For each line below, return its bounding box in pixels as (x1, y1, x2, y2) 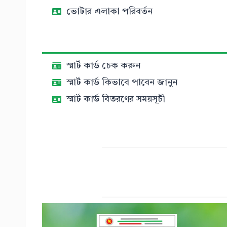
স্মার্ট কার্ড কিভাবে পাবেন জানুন (66, 78, 177, 87)
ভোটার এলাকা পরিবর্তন (66, 7, 153, 16)
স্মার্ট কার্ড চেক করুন (66, 61, 140, 70)
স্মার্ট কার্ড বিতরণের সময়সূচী (66, 95, 165, 104)
